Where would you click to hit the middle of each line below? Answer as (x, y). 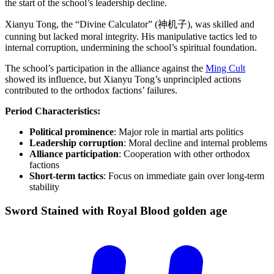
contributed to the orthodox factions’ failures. (91, 91)
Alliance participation (74, 154)
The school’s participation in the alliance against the (105, 68)
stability (44, 187)
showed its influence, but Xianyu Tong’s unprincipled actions (123, 80)
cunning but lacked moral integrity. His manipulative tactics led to (131, 37)
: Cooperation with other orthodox (184, 154)
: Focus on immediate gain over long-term (184, 176)
